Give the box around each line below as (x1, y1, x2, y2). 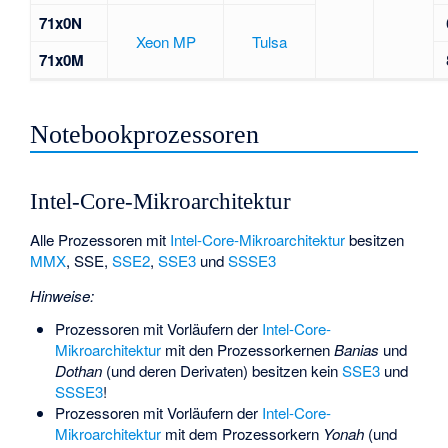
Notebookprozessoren (30, 120, 260, 150)
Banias (333, 339, 379, 361)
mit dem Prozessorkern (160, 423, 323, 445)
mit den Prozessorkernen (160, 339, 334, 361)
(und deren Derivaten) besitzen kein (101, 360, 342, 382)
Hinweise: (30, 284, 95, 306)
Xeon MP (135, 30, 196, 52)
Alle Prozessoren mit (30, 229, 171, 251)
